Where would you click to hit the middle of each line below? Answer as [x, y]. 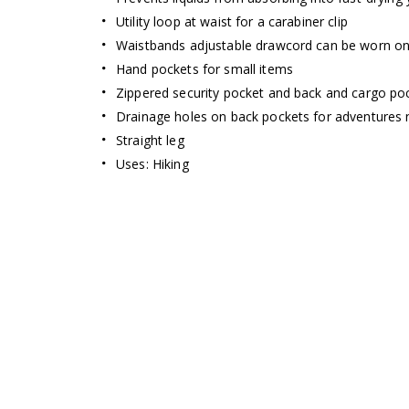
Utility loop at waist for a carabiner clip [232, 21]
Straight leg [150, 140]
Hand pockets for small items [204, 68]
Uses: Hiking [152, 163]
